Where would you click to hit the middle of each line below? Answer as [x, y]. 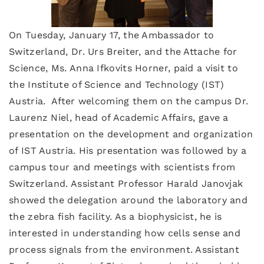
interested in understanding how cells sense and [125, 233]
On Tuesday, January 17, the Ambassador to [112, 35]
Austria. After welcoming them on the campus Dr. [129, 101]
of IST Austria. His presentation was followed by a [128, 151]
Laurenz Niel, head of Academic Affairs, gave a [119, 118]
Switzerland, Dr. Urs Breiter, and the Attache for [123, 52]
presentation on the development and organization [131, 134]
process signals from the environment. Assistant [124, 250]
